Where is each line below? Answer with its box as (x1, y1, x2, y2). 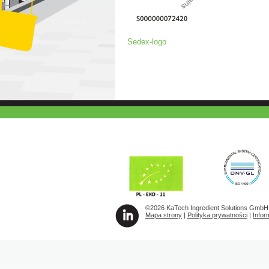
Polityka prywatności (187, 211, 247, 219)
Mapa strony (145, 211, 182, 219)
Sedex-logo (127, 37, 166, 46)
